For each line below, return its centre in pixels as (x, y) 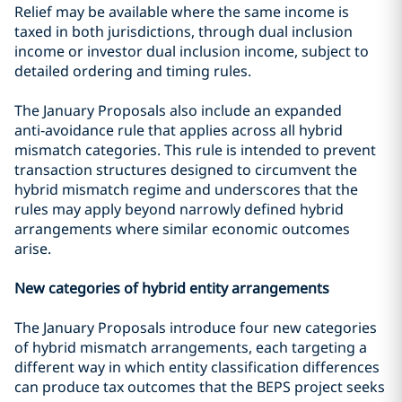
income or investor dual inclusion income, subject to (192, 51)
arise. (33, 249)
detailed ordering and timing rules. (133, 71)
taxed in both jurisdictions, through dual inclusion (184, 31)
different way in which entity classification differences (197, 367)
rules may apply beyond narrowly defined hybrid (179, 209)
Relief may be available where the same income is (182, 12)
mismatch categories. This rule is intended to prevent (195, 150)
